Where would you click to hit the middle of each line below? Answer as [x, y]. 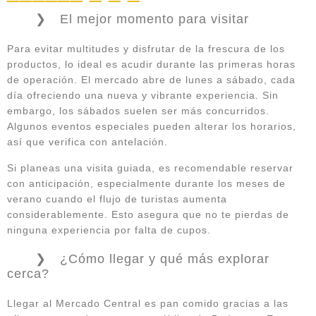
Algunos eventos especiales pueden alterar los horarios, [152, 127]
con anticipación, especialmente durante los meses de [146, 184]
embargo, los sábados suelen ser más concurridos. [138, 111]
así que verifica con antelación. [87, 142]
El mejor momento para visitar [154, 19]
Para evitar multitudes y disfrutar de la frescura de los [146, 49]
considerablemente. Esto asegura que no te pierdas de [148, 215]
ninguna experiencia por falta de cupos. [109, 230]
